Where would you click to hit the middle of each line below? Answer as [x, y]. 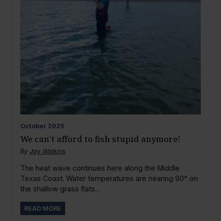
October [33, 126]
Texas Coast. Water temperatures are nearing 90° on [109, 179]
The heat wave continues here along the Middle [100, 168]
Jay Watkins [47, 151]
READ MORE [42, 208]
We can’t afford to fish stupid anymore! [100, 139]
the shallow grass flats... [60, 189]
